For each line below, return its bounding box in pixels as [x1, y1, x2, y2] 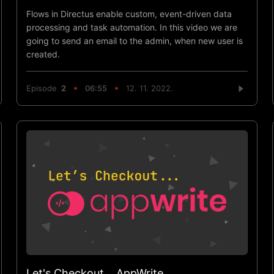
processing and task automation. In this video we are [26, 21, 237, 32]
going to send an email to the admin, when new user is [26, 35, 243, 46]
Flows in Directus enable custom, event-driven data [26, 8, 232, 19]
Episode [26, 84, 61, 94]
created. [26, 48, 60, 59]
